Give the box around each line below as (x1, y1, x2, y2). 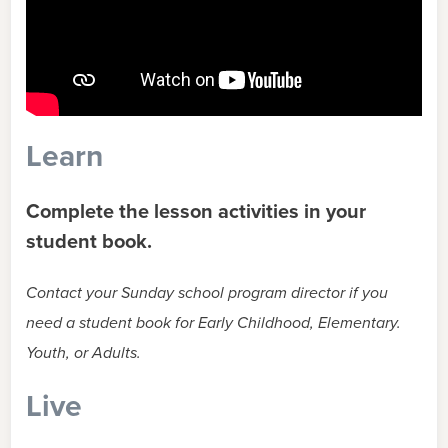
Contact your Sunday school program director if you (26, 281, 388, 304)
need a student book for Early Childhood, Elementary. (26, 311, 401, 334)
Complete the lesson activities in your (26, 196, 366, 226)
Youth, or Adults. (26, 341, 141, 364)
